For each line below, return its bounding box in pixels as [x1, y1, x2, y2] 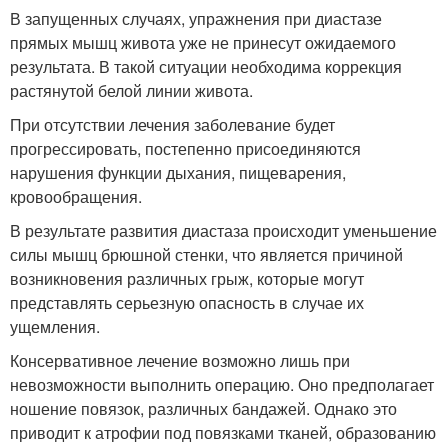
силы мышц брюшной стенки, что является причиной [10, 242, 403, 266]
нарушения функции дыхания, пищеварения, [10, 160, 346, 184]
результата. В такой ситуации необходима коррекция [10, 54, 402, 78]
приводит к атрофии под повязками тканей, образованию [10, 420, 436, 444]
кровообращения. [10, 184, 142, 208]
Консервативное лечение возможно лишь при [10, 348, 350, 372]
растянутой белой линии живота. [10, 78, 253, 102]
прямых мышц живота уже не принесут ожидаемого [10, 30, 396, 54]
